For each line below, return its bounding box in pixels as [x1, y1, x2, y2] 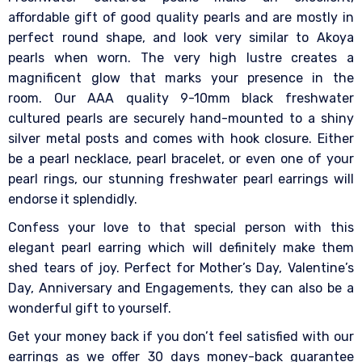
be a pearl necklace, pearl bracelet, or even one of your [8, 151, 354, 167]
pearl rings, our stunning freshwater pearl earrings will [8, 171, 354, 187]
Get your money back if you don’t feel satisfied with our [8, 329, 354, 344]
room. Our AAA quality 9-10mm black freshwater [8, 90, 354, 107]
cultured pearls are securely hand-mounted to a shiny [8, 111, 354, 127]
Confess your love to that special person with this [8, 220, 354, 236]
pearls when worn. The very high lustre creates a [8, 50, 354, 66]
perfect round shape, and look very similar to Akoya [8, 30, 354, 46]
